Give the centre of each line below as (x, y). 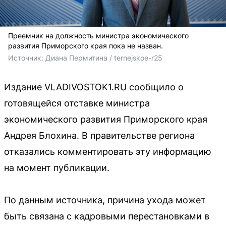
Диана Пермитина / (80, 58)
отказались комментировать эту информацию (108, 152)
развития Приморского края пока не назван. (86, 46)
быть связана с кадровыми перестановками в (107, 216)
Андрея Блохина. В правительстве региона (99, 136)
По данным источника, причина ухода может (105, 200)
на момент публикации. (57, 168)
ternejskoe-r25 (138, 58)
